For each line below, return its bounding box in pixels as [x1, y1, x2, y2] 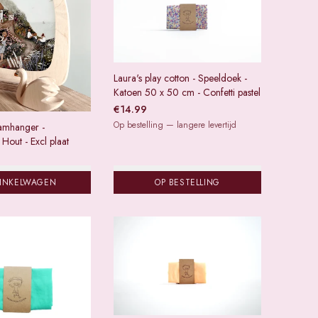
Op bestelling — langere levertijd [114, 118, 236, 131]
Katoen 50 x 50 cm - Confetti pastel [114, 84, 261, 99]
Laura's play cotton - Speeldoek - [114, 70, 247, 85]
